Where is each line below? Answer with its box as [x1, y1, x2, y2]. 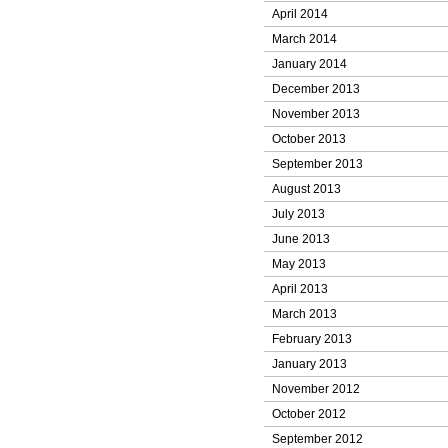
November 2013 [272, 107, 360, 121]
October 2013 [272, 132, 346, 146]
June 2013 [272, 232, 330, 246]
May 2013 [272, 257, 326, 271]
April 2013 [272, 282, 328, 296]
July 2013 [272, 207, 325, 221]
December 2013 [272, 82, 360, 96]
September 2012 [272, 432, 363, 446]
